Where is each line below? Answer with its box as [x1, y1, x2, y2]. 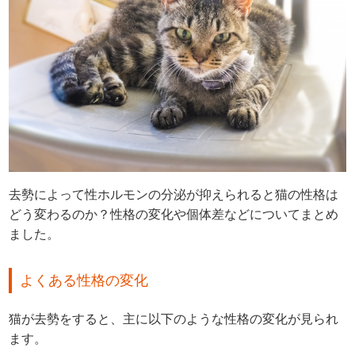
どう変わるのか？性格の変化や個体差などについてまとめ [9, 208, 339, 222]
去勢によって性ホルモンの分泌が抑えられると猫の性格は [9, 188, 339, 202]
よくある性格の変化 [20, 273, 149, 289]
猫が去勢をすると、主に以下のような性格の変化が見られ [9, 312, 339, 326]
